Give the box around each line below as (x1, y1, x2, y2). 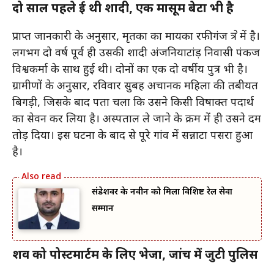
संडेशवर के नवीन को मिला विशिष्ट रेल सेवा (92, 186, 232, 198)
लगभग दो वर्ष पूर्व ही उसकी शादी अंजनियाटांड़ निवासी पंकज (12, 46, 260, 61)
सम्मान (92, 202, 114, 215)
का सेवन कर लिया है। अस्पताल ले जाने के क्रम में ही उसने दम (12, 112, 261, 127)
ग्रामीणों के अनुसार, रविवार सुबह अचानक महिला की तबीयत (12, 79, 258, 94)
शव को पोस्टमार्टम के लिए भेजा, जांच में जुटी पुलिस (12, 247, 258, 264)
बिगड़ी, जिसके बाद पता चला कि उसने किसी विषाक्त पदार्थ (12, 95, 254, 110)
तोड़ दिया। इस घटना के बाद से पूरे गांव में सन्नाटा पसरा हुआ (12, 128, 253, 143)
